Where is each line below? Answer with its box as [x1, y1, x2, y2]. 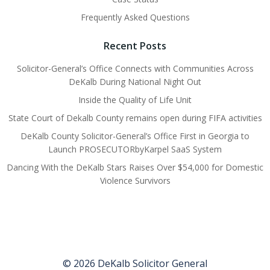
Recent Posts [104, 39, 166, 52]
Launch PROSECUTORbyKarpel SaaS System [48, 143, 222, 155]
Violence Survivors [99, 174, 171, 186]
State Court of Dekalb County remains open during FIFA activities [8, 111, 262, 124]
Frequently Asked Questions [80, 11, 190, 23]
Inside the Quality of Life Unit [78, 93, 192, 105]
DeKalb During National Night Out [69, 75, 201, 87]
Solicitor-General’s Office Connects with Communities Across [16, 62, 254, 74]
